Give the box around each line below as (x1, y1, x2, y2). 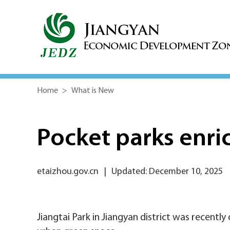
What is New (71, 87, 114, 95)
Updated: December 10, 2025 (111, 167, 223, 177)
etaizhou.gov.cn (37, 167, 99, 177)
